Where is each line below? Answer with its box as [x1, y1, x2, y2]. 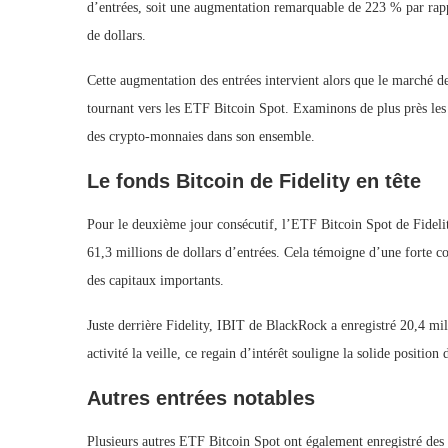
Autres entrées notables [87, 387, 315, 409]
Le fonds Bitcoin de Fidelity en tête [87, 170, 421, 192]
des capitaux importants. [87, 273, 224, 288]
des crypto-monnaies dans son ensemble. [87, 129, 315, 144]
